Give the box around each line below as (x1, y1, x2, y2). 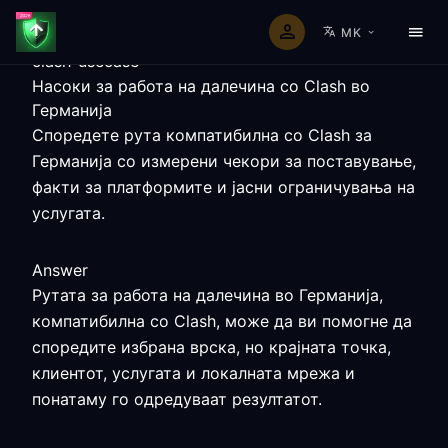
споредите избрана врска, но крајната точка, (32, 337, 391, 357)
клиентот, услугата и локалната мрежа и (32, 363, 355, 383)
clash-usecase (32, 51, 139, 71)
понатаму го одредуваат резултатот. (32, 389, 322, 409)
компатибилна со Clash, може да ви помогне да (32, 311, 412, 331)
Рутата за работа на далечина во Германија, (32, 285, 383, 305)
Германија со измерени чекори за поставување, (32, 151, 416, 171)
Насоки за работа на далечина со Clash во (32, 76, 370, 96)
